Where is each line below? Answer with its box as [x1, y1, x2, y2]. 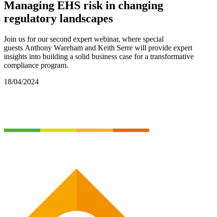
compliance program [4, 61, 66, 69]
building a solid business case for [43, 52, 145, 61]
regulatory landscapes [4, 12, 113, 25]
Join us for [4, 34, 36, 43]
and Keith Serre [83, 43, 133, 52]
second [50, 34, 73, 43]
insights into [4, 52, 43, 61]
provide [148, 43, 171, 52]
